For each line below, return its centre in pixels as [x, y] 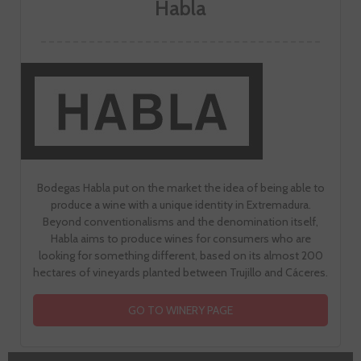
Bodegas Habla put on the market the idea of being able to [180, 187]
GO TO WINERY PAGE [180, 310]
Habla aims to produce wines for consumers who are [180, 238]
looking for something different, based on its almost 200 [180, 255]
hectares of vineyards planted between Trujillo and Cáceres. [180, 272]
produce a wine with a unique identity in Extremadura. [180, 204]
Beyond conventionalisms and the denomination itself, [180, 221]
